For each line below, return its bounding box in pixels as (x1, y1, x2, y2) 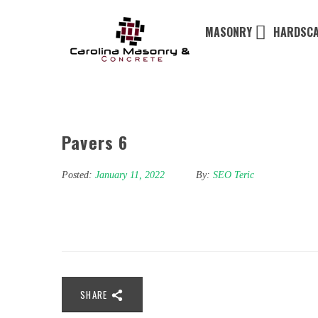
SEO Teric (213, 170, 254, 181)
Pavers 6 (62, 129, 128, 155)
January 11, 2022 (95, 170, 168, 181)
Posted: (62, 170, 92, 181)
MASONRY (205, 23, 252, 40)
